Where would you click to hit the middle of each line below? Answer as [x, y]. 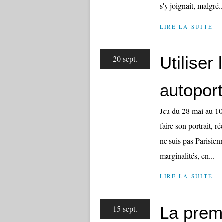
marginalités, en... [187, 155]
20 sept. [125, 59]
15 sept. [125, 208]
